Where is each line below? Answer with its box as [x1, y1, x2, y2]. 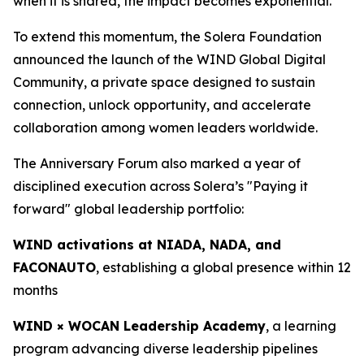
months [13, 282, 58, 298]
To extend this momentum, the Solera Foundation [13, 28, 322, 45]
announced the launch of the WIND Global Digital [13, 51, 326, 67]
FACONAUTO [13, 259, 96, 275]
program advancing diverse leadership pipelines [13, 340, 318, 357]
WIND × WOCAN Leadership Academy [13, 318, 266, 334]
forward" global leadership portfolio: [13, 201, 244, 217]
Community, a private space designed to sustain [13, 74, 315, 90]
